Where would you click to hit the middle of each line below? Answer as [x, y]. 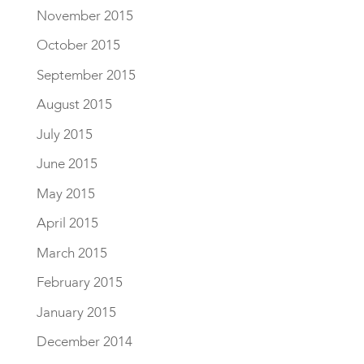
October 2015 [78, 45]
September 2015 [86, 75]
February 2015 [79, 283]
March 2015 [71, 253]
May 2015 [65, 193]
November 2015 [84, 15]
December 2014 [84, 342]
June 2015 [67, 164]
